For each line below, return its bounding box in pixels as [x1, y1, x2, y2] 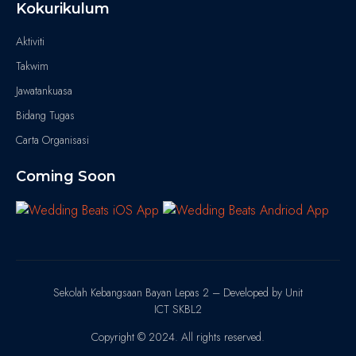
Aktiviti [16, 33, 44, 49]
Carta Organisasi [16, 132, 89, 148]
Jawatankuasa [16, 83, 72, 99]
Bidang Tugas [16, 107, 75, 123]
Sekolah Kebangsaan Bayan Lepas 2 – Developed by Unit [53, 284, 303, 300]
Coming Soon [16, 168, 116, 185]
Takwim [16, 58, 48, 74]
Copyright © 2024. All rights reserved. [91, 329, 265, 346]
